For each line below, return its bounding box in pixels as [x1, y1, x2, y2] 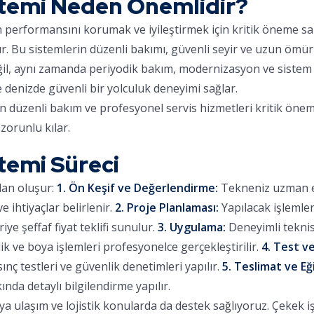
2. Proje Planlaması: [115, 200, 219, 215]
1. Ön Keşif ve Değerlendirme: [57, 180, 218, 196]
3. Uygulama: [158, 219, 226, 235]
